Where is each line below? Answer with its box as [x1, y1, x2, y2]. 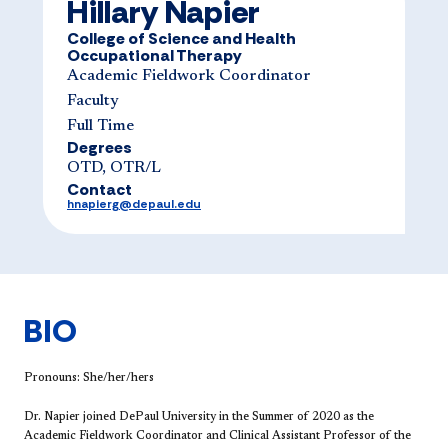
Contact [67, 178, 132, 200]
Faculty [67, 92, 119, 109]
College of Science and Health [67, 27, 296, 49]
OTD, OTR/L [67, 159, 161, 176]
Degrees [67, 136, 132, 158]
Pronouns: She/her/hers [24, 371, 154, 384]
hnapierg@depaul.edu [67, 195, 201, 212]
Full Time [67, 117, 134, 134]
